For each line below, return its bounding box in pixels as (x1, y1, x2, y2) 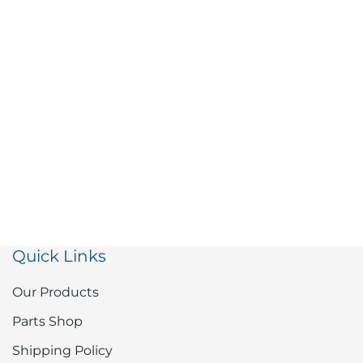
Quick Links (12, 246, 106, 267)
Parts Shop (12, 314, 83, 330)
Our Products (12, 284, 99, 301)
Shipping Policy (12, 343, 113, 359)
